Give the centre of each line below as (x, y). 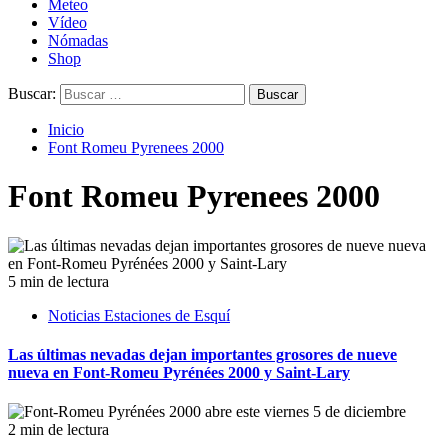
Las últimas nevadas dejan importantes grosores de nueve (202, 355)
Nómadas (78, 40)
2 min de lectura (58, 430)
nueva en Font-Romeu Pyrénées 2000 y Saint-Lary (179, 373)
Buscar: (32, 93)
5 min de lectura (58, 281)
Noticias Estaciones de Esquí (139, 315)
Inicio (66, 129)
